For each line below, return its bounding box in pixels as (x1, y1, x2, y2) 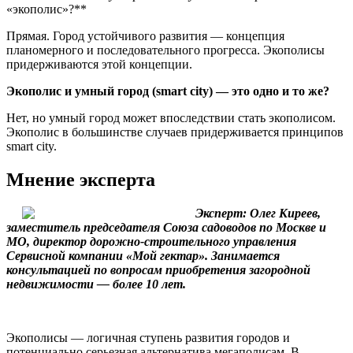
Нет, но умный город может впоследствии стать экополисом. (6, 111, 336, 124)
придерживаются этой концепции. (6, 58, 192, 71)
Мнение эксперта (6, 169, 155, 190)
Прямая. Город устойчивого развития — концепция (6, 29, 284, 43)
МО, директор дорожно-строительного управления (6, 234, 296, 248)
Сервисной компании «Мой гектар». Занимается (6, 248, 280, 262)
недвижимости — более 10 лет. (6, 277, 186, 291)
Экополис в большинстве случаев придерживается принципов (6, 125, 344, 139)
